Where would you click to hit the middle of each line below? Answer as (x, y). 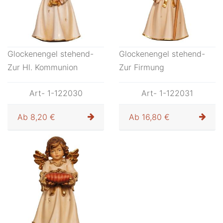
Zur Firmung (142, 67)
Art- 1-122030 (56, 93)
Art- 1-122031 (167, 93)
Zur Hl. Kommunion (43, 67)
